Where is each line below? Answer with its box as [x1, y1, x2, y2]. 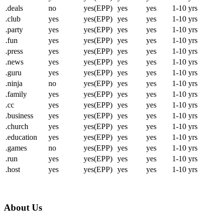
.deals [5, 3, 23, 12]
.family [5, 89, 27, 98]
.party [5, 25, 23, 34]
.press [5, 46, 23, 55]
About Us [4, 202, 42, 213]
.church [5, 122, 28, 131]
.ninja [5, 79, 22, 88]
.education [5, 132, 37, 141]
